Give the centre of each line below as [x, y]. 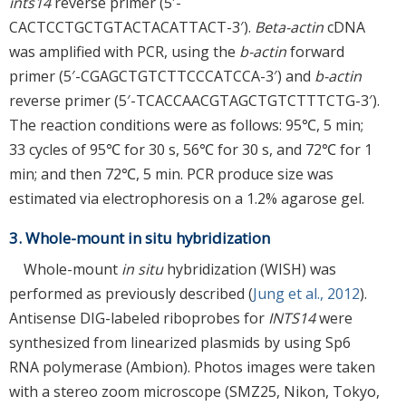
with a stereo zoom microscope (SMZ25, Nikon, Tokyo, [194, 391]
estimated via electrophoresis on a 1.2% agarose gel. [187, 198]
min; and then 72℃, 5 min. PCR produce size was [171, 174]
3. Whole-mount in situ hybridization [140, 237]
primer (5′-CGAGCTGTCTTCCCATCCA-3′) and [162, 76]
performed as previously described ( [131, 293]
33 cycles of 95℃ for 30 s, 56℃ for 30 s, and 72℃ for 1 [191, 149]
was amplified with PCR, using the [124, 51]
